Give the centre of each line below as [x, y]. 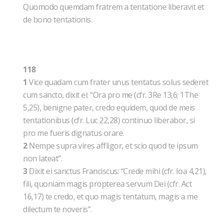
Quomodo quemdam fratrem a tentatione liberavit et [114, 7]
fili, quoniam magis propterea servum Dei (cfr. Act [107, 184]
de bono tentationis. [57, 20]
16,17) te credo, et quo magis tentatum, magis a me [110, 197]
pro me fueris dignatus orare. [74, 133]
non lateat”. [44, 158]
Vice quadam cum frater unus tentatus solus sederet [118, 82]
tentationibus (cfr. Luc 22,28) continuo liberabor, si [109, 120]
